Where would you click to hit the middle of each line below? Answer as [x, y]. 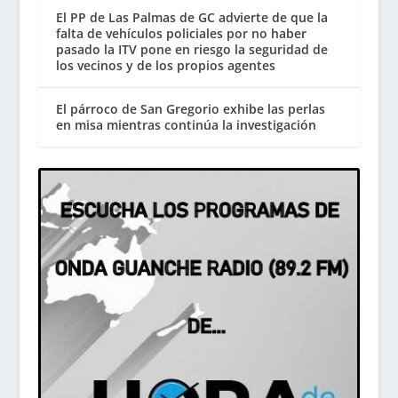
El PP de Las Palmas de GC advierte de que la [191, 17]
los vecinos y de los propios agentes [165, 65]
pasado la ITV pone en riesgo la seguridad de [191, 49]
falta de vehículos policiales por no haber [181, 33]
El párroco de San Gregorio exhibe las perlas [190, 108]
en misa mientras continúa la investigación [186, 124]
